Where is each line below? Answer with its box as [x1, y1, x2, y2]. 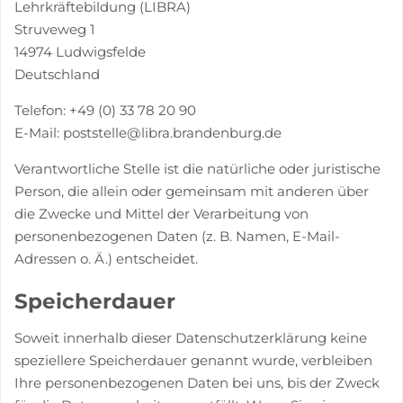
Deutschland [14, 66, 100, 83]
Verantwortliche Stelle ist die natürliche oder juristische [14, 160, 381, 177]
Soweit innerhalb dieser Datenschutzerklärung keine [14, 328, 367, 346]
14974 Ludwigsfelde [14, 43, 146, 60]
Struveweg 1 [14, 21, 94, 38]
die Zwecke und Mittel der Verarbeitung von [14, 205, 309, 222]
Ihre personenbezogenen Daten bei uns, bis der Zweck [14, 373, 380, 391]
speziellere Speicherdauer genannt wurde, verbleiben [14, 351, 372, 369]
